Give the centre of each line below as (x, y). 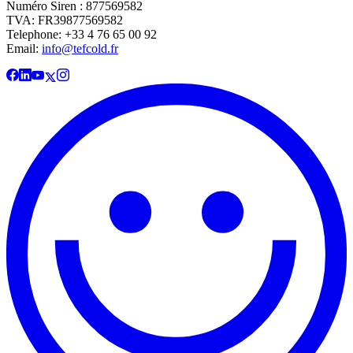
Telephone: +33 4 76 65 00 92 (82, 34)
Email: (24, 48)
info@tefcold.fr (80, 48)
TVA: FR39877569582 (65, 20)
